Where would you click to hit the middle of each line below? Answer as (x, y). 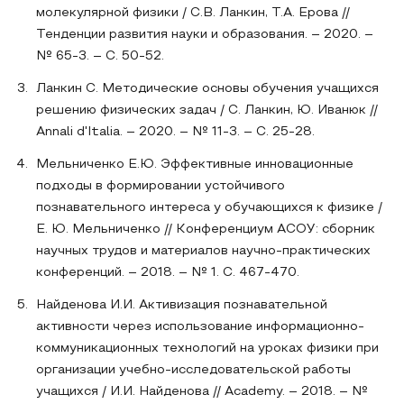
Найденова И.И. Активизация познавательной (182, 305)
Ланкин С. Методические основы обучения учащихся (207, 89)
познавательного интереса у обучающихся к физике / (209, 208)
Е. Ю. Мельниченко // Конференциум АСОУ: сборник (206, 230)
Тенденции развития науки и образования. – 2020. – (205, 35)
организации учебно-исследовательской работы (193, 370)
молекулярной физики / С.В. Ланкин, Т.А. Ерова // (193, 13)
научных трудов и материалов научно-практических (203, 251)
